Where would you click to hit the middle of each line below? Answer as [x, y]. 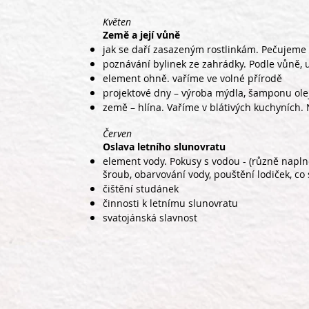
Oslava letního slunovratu [164, 147]
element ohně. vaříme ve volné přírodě [192, 78]
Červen [117, 133]
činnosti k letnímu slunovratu [170, 203]
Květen [117, 22]
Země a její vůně [141, 35]
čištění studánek [141, 189]
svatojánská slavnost [150, 218]
